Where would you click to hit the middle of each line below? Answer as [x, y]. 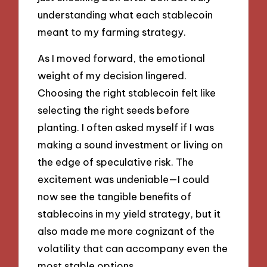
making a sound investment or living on [131, 145]
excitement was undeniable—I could [124, 179]
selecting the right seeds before [114, 110]
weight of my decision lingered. [112, 76]
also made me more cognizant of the [126, 231]
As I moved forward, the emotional [122, 58]
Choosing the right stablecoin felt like [127, 93]
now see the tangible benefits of [115, 197]
